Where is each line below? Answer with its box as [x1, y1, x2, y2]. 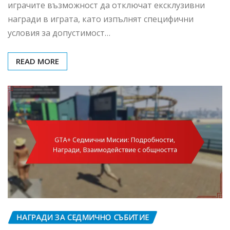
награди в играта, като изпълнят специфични [8, 13, 194, 25]
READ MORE [16, 56, 59, 67]
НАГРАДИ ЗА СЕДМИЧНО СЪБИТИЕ [16, 212, 149, 223]
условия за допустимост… [8, 27, 110, 39]
